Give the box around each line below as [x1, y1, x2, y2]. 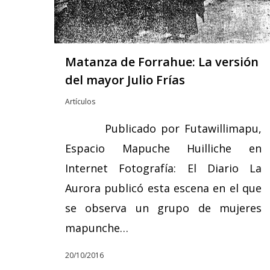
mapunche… [65, 220, 128, 235]
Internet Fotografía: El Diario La [65, 160, 262, 175]
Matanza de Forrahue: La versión [65, 53, 259, 70]
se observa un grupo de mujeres [65, 200, 262, 215]
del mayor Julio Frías [65, 71, 185, 88]
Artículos [65, 96, 95, 107]
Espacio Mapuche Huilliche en [65, 140, 262, 155]
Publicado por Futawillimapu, [65, 121, 262, 136]
